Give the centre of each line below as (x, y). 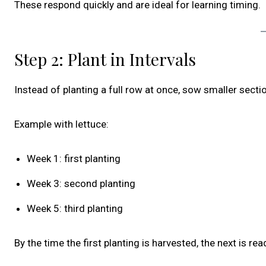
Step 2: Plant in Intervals (105, 59)
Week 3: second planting (81, 184)
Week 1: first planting (74, 159)
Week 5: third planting (75, 209)
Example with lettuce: (61, 124)
